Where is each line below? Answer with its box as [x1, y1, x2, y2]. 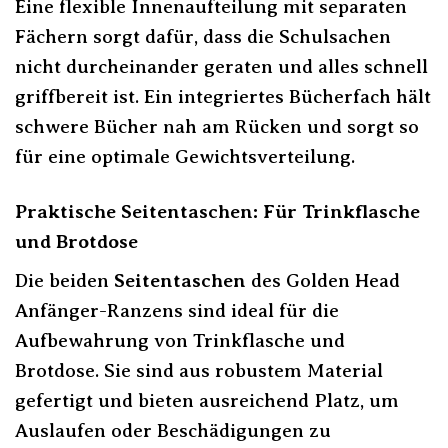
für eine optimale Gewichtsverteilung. [15, 145, 355, 167]
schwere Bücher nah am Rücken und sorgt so [15, 115, 419, 137]
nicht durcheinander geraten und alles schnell [15, 55, 428, 77]
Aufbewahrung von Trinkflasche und [15, 330, 345, 352]
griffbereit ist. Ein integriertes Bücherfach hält [15, 85, 431, 107]
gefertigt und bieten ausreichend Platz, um [15, 390, 399, 412]
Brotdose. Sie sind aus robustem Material [15, 360, 383, 382]
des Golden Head [246, 270, 400, 292]
